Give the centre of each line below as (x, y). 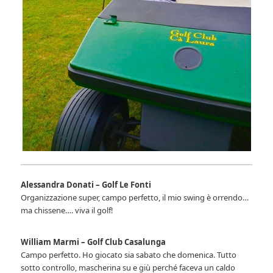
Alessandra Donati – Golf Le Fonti (86, 185)
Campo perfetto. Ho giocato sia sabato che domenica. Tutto (129, 255)
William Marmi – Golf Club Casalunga (94, 242)
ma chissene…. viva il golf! (67, 211)
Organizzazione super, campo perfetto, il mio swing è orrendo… (135, 198)
